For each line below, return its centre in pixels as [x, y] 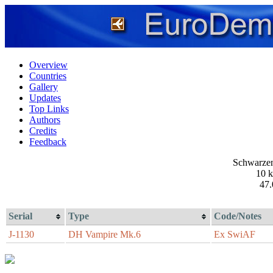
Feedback [48, 142]
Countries [48, 76]
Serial [20, 216]
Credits [43, 131]
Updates [45, 98]
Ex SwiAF [235, 234]
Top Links [49, 109]
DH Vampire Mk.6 [105, 234]
